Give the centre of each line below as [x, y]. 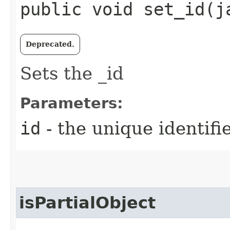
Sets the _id [72, 73]
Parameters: [72, 103]
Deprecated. [50, 44]
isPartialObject [87, 203]
